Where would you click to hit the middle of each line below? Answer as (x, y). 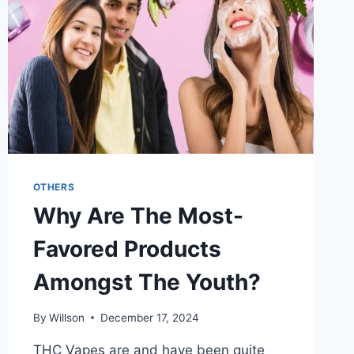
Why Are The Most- (138, 215)
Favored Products (127, 249)
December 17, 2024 (149, 317)
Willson (66, 317)
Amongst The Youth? (147, 282)
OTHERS (54, 186)
